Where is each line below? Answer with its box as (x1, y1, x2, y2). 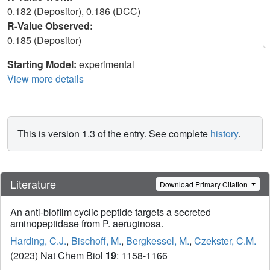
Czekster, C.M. (194, 234, 256, 248)
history (210, 127, 238, 140)
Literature (10, 176, 56, 192)
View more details (7, 72, 84, 86)
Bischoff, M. (71, 234, 121, 248)
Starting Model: (7, 57, 79, 71)
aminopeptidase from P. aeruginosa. (10, 216, 163, 231)
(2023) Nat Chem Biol (10, 248, 105, 263)
